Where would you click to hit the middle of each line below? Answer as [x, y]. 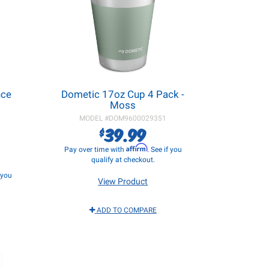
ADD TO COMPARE [126, 210]
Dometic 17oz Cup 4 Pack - [123, 94]
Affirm [136, 147]
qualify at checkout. [123, 160]
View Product [123, 181]
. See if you [164, 150]
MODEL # [94, 118]
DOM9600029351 [138, 118]
